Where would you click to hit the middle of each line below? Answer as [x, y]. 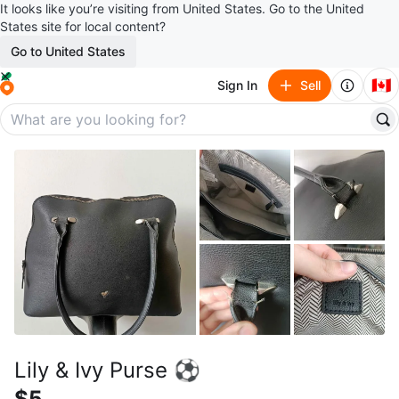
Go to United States [68, 51]
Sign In [237, 85]
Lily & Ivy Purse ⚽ [107, 370]
